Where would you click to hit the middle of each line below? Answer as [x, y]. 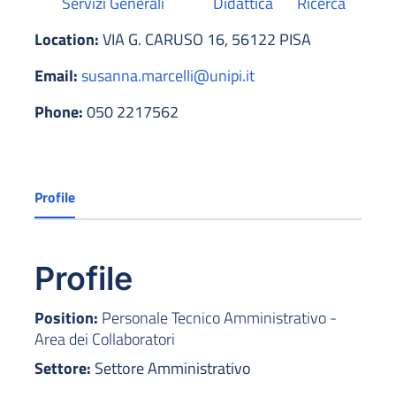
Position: [66, 318]
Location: [67, 40]
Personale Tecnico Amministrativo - [217, 318]
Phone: [59, 112]
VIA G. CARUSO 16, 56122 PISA [205, 40]
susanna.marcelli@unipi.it [168, 76]
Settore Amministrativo [171, 369]
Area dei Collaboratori [105, 339]
